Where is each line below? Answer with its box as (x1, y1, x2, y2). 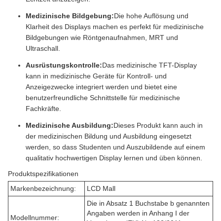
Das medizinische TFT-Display (102, 61, 197, 69)
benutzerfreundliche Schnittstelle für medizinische (26, 94, 180, 102)
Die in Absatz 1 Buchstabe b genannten (87, 199, 210, 207)
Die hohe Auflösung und (114, 12, 188, 20)
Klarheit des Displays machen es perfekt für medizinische (26, 23, 204, 31)
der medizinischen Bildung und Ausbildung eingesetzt (26, 132, 191, 140)
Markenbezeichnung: (10, 184, 76, 192)
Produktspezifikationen (8, 170, 78, 178)
